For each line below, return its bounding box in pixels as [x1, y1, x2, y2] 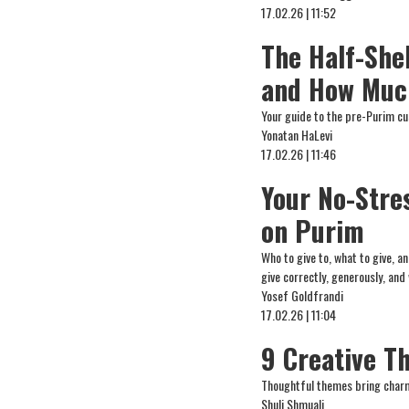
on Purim [261, 210, 365, 251]
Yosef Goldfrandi [261, 286, 344, 305]
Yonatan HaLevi [261, 125, 333, 144]
